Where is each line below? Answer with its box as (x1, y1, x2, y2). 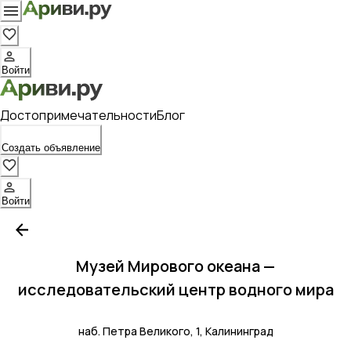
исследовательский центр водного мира (17, 279, 334, 300)
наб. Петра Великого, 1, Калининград (78, 324, 273, 339)
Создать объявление (2, 142, 100, 154)
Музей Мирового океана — (76, 255, 275, 277)
